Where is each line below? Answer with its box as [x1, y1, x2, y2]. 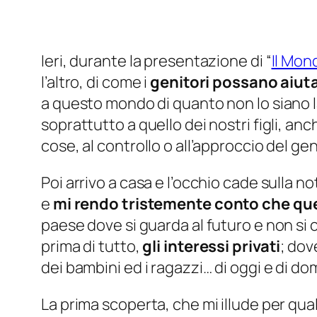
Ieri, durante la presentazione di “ [41, 50, 272, 72]
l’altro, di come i [41, 71, 151, 93]
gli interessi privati [142, 236, 281, 258]
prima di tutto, [41, 236, 143, 258]
